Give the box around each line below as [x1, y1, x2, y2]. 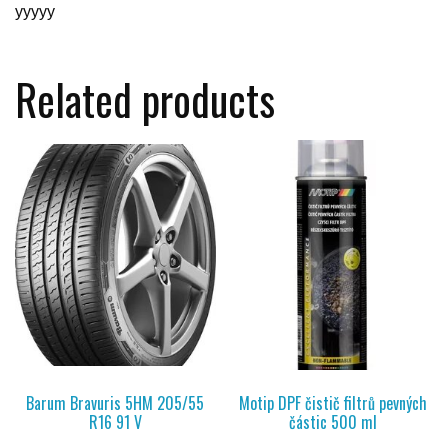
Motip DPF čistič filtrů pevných [238, 391, 427, 416]
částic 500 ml [288, 410, 377, 435]
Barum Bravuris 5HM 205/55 [26, 391, 205, 416]
